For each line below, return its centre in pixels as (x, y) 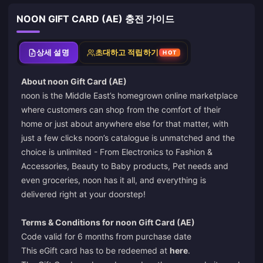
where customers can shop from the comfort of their (121, 109)
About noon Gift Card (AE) (74, 81)
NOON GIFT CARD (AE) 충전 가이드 (95, 19)
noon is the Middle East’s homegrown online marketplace (129, 95)
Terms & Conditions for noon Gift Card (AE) (108, 222)
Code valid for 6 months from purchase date (106, 236)
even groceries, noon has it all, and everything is (114, 180)
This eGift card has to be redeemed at (95, 250)
